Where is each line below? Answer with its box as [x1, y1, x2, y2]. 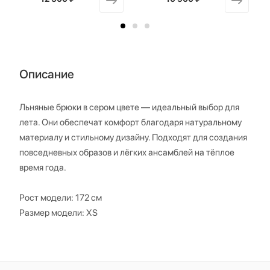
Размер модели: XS [19, 207, 98, 218]
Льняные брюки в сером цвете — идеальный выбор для [19, 101, 239, 113]
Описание [19, 66, 74, 81]
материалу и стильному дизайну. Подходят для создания [19, 131, 247, 143]
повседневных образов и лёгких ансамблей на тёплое [19, 146, 234, 158]
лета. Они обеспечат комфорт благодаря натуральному [19, 116, 242, 128]
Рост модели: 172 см [19, 192, 102, 203]
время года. [19, 162, 66, 173]
